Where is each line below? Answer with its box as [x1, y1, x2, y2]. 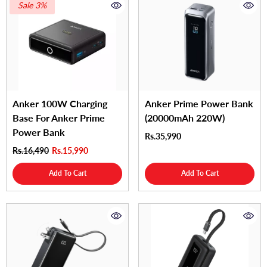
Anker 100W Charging [13, 98, 107, 110]
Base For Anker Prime [13, 112, 105, 124]
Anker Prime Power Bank [145, 98, 253, 110]
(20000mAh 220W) [145, 112, 225, 124]
